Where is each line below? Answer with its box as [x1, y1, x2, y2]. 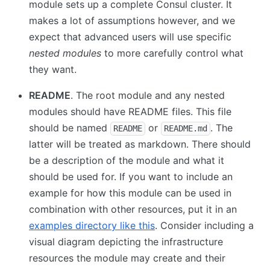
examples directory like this [29, 219, 155, 231]
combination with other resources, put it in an [29, 203, 237, 215]
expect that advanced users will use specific [29, 31, 231, 43]
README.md [164, 124, 207, 133]
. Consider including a [155, 219, 254, 231]
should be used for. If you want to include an [29, 171, 233, 183]
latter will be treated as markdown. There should [29, 138, 251, 150]
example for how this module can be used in [29, 187, 231, 199]
